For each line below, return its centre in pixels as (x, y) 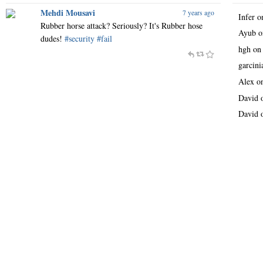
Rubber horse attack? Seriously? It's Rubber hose (122, 26)
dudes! (53, 38)
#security (80, 38)
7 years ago (198, 12)
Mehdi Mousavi (68, 12)
